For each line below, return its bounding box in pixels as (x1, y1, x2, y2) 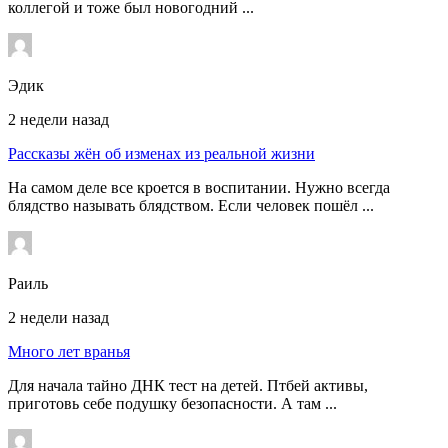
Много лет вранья (8, 342, 130, 360)
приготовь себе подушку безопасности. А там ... (8, 394, 337, 412)
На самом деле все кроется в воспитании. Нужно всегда (8, 178, 390, 196)
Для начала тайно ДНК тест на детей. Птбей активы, (8, 376, 368, 394)
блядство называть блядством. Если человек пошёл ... (8, 196, 374, 214)
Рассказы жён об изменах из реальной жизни (8, 144, 315, 162)
